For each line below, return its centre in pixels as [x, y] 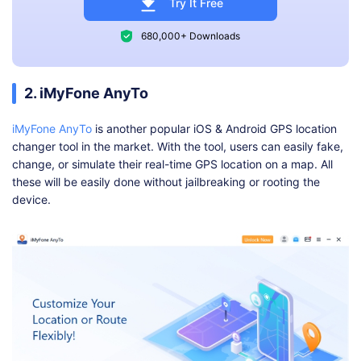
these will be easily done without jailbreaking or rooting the [166, 182]
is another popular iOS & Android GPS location [214, 129]
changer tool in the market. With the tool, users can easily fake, [178, 147]
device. [31, 200]
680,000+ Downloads [191, 35]
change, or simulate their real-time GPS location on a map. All [172, 164]
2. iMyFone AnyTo [86, 93]
